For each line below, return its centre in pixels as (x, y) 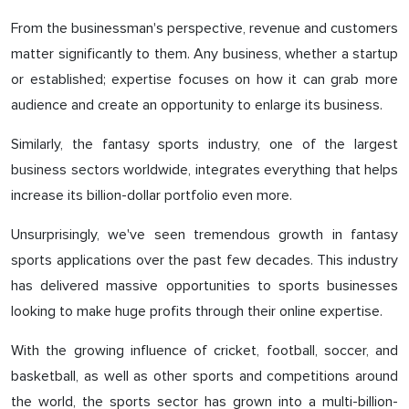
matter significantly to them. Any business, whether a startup (204, 54)
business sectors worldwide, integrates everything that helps (204, 170)
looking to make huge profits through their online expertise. (197, 311)
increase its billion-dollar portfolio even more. (152, 195)
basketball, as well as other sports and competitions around (204, 376)
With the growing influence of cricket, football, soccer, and (204, 351)
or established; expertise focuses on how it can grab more (204, 79)
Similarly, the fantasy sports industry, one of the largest (204, 144)
